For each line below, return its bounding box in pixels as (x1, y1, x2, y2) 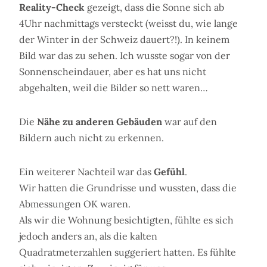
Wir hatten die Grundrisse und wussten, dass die (19, 182, 237, 194)
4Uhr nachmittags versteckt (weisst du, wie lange (19, 17, 238, 30)
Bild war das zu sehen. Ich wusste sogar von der (19, 49, 230, 62)
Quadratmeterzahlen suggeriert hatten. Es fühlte (19, 246, 236, 259)
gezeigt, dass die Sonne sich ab (85, 1, 224, 14)
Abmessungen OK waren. (19, 198, 131, 210)
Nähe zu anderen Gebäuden (37, 116, 162, 128)
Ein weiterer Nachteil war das (19, 166, 154, 178)
